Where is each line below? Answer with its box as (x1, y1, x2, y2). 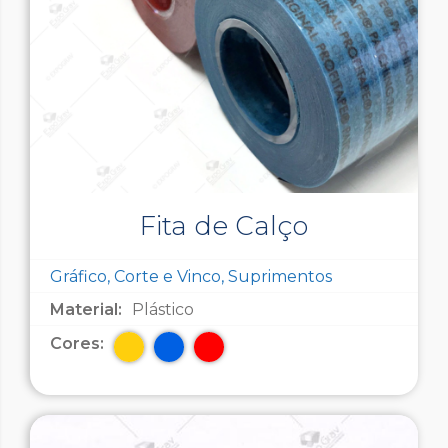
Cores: (50, 334, 104, 354)
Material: (50, 300, 122, 320)
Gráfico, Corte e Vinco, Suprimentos (50, 267, 332, 287)
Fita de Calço (140, 210, 308, 243)
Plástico (132, 300, 194, 320)
